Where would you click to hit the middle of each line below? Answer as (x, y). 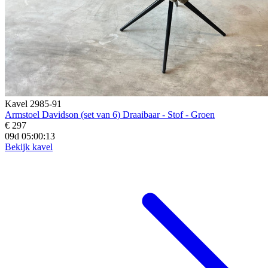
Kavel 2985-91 (33, 103)
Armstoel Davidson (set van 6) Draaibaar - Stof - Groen (110, 114)
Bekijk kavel (29, 147)
